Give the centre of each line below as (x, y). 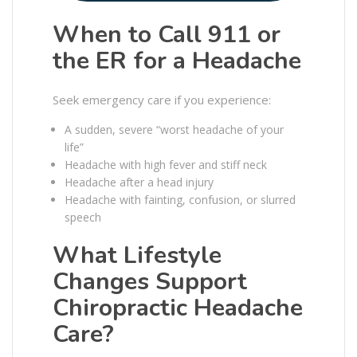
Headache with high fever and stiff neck (166, 164)
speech (83, 217)
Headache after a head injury (139, 182)
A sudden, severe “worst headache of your (174, 129)
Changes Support (150, 281)
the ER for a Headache (177, 61)
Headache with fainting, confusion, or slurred (180, 199)
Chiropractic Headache (178, 308)
